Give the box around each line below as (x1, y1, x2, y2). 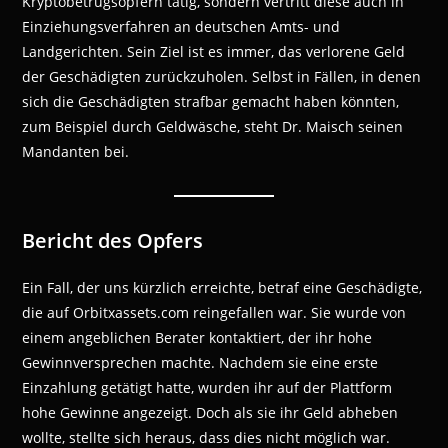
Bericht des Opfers (22, 227, 204, 255)
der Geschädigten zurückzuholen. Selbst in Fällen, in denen (22, 67, 422, 87)
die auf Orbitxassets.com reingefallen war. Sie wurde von (22, 303, 407, 323)
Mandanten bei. (22, 142, 130, 162)
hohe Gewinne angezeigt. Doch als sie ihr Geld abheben (22, 403, 399, 423)
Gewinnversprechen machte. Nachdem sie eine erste (22, 353, 379, 373)
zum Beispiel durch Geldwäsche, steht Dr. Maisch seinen (22, 117, 404, 137)
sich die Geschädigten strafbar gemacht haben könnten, (22, 92, 400, 112)
